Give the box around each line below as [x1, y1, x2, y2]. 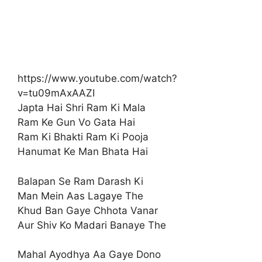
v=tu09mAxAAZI [18, 87, 95, 99]
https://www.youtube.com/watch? [18, 73, 177, 85]
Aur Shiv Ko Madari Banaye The [18, 219, 166, 231]
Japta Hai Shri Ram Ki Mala [18, 102, 146, 114]
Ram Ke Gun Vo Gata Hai [18, 116, 135, 129]
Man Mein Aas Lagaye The [18, 189, 143, 202]
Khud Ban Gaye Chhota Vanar [18, 204, 158, 216]
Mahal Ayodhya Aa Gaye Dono [18, 249, 161, 261]
